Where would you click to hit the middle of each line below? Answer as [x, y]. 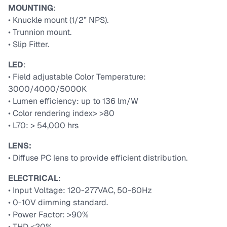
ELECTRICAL [33, 178]
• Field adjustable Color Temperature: [77, 77]
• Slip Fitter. [29, 45]
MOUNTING [31, 8]
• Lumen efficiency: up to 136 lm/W [73, 101]
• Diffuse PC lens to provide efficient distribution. [98, 158]
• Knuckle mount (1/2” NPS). [58, 20]
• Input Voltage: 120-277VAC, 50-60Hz [80, 191]
